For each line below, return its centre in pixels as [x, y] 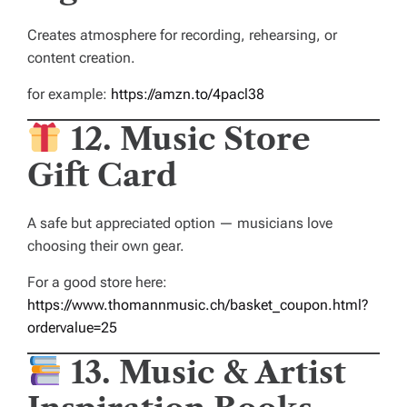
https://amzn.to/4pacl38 [188, 94]
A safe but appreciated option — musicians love [180, 223]
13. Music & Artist [208, 373]
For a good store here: [97, 283]
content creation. [81, 58]
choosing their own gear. [106, 246]
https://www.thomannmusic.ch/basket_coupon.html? [198, 305]
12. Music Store [190, 139]
